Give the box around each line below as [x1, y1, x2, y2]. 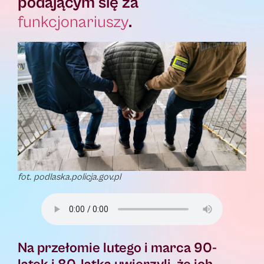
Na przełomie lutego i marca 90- [18, 240, 217, 257]
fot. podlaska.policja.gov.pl [18, 171, 121, 183]
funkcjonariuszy [18, 13, 128, 32]
